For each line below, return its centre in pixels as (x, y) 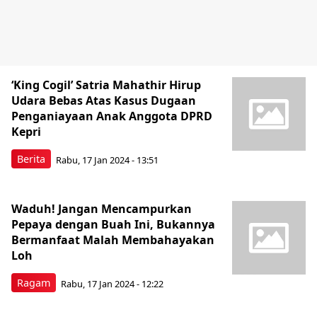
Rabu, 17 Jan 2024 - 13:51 (107, 160)
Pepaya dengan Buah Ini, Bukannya (113, 224)
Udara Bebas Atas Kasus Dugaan (104, 100)
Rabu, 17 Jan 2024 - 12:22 (112, 283)
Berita (31, 159)
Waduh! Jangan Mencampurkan (102, 209)
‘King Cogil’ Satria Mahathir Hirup (106, 85)
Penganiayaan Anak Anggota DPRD (112, 116)
